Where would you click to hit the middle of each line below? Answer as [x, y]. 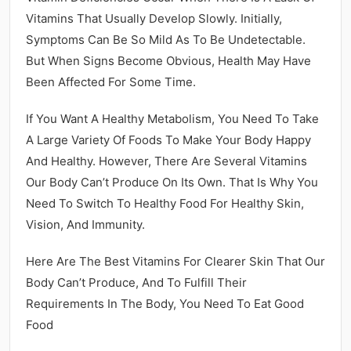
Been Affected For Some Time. [111, 81]
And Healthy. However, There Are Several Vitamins [166, 161]
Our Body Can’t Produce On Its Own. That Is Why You [172, 182]
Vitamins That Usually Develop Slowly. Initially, [154, 18]
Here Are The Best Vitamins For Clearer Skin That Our [175, 261]
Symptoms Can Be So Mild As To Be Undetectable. [166, 39]
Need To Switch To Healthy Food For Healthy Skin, [165, 203]
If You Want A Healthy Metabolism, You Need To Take [172, 118]
